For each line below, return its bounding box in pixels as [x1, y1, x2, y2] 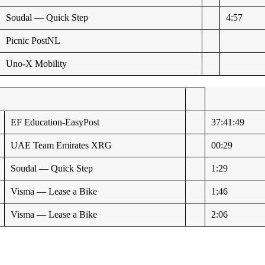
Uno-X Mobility [6, 58, 67, 69]
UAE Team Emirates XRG [11, 140, 112, 150]
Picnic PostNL [6, 35, 61, 46]
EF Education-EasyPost [11, 117, 100, 127]
